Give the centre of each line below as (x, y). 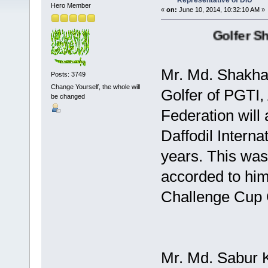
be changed (68, 97)
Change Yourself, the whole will (95, 87)
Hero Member (71, 6)
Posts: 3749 (68, 74)
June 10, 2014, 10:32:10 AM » (221, 10)
